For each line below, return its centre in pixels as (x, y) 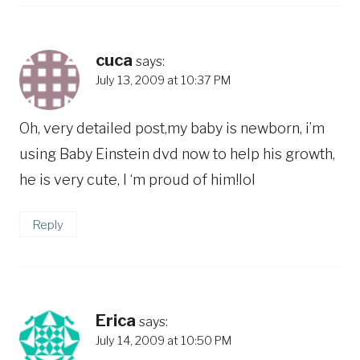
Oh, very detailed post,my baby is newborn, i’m (172, 128)
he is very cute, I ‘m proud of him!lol (137, 179)
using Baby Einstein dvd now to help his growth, (177, 153)
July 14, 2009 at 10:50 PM (164, 341)
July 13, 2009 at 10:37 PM (163, 81)
